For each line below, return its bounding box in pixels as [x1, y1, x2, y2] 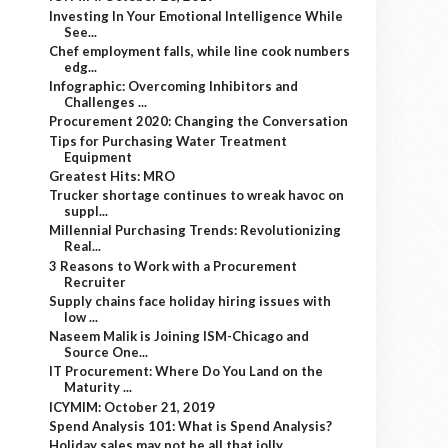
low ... [64, 308, 99, 325]
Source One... [64, 344, 149, 360]
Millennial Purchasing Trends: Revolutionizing [49, 222, 342, 239]
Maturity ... [64, 379, 133, 396]
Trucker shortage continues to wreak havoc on [49, 187, 345, 203]
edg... [64, 58, 98, 75]
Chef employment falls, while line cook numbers [49, 42, 351, 59]
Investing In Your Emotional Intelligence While [49, 7, 344, 24]
